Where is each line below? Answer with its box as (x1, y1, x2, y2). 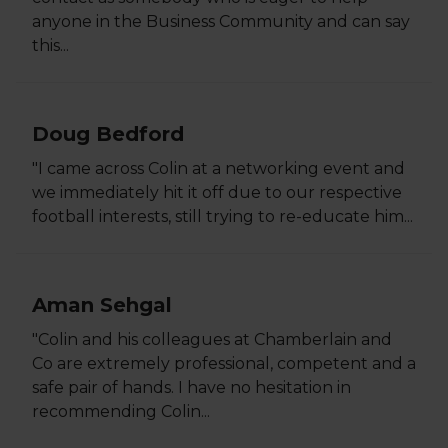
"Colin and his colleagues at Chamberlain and (32, 330, 392, 349)
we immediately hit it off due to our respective (32, 183, 402, 202)
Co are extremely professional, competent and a (32, 354, 416, 373)
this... (32, 36, 69, 55)
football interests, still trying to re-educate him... (32, 207, 413, 226)
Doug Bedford (32, 122, 184, 146)
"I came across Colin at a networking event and (32, 159, 405, 178)
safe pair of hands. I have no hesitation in (32, 378, 351, 397)
